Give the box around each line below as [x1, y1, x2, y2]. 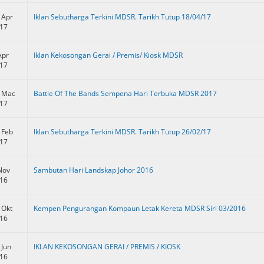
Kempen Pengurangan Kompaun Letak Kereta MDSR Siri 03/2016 [34, 203, 246, 213]
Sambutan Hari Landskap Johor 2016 [34, 164, 153, 175]
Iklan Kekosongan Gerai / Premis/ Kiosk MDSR [34, 49, 183, 60]
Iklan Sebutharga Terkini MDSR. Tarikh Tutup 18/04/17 [34, 11, 211, 22]
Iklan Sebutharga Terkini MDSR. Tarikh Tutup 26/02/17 [34, 126, 211, 137]
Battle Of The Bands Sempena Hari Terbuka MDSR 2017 [34, 88, 217, 98]
